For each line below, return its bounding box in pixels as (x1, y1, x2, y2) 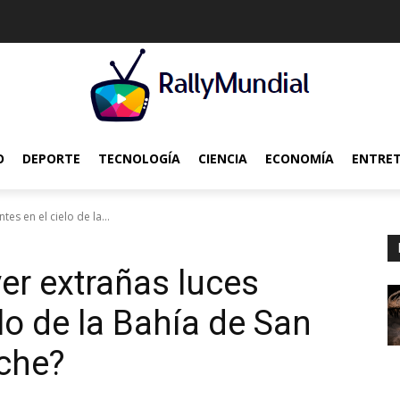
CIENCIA (198, 150, 247, 167)
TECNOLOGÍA (98, 150, 180, 167)
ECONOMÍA (265, 150, 334, 167)
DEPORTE (22, 150, 80, 167)
